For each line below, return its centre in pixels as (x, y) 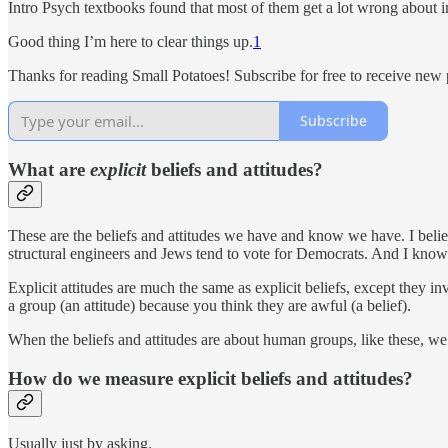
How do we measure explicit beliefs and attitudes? (210, 378)
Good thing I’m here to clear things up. (130, 41)
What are (49, 170)
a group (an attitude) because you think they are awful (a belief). (209, 305)
